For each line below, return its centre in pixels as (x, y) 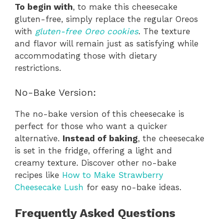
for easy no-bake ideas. (132, 187)
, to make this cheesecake (125, 7)
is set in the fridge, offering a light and (93, 151)
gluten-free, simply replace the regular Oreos (106, 19)
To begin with (44, 7)
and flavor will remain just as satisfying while (107, 43)
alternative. (39, 138)
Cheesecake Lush (49, 187)
